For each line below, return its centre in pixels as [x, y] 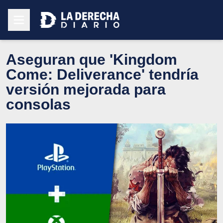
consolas [38, 104]
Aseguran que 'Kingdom [92, 59]
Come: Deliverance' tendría [102, 74]
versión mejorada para [86, 89]
